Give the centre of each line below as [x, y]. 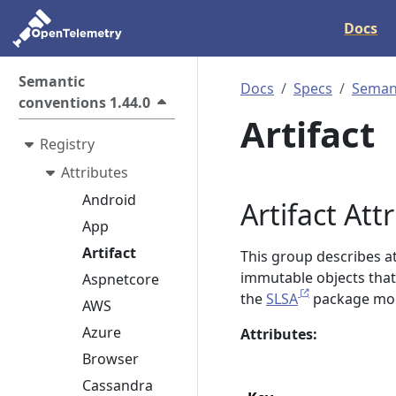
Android [109, 200]
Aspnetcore [121, 280]
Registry [67, 144]
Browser [110, 359]
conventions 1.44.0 [84, 103]
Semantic [52, 81]
